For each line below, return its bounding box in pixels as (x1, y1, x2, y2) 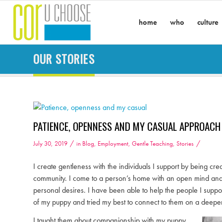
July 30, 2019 (33, 139, 67, 148)
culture (197, 17, 219, 27)
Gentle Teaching (132, 139, 173, 148)
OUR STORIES (33, 51, 95, 67)
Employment (98, 139, 128, 148)
